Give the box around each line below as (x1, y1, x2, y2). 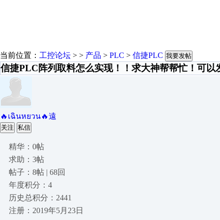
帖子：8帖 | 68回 (9, 168, 65, 176)
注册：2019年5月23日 (9, 206, 83, 215)
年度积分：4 (9, 181, 52, 189)
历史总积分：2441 (9, 193, 72, 202)
